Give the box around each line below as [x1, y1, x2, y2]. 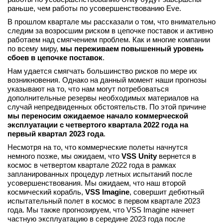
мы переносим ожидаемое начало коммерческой [7, 111, 188, 120]
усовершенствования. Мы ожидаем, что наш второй [7, 179, 186, 187]
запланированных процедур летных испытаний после [7, 170, 192, 178]
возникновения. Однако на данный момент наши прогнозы [7, 76, 207, 84]
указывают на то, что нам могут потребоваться [7, 85, 169, 93]
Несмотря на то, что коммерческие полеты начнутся [7, 143, 188, 151]
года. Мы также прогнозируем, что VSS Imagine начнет [7, 206, 195, 214]
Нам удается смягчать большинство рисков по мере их [7, 67, 197, 75]
